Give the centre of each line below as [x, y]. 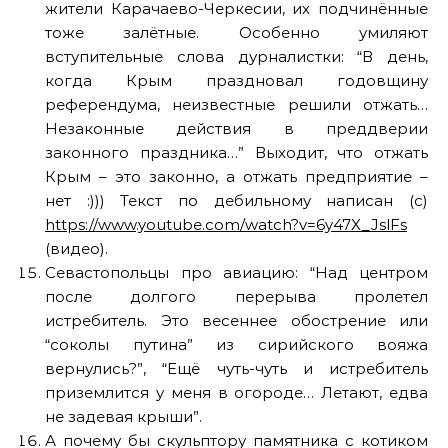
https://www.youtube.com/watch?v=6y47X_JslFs [226, 224]
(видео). [76, 248]
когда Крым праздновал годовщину [236, 80]
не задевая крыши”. [123, 416]
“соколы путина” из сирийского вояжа [236, 344]
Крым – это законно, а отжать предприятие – [236, 176]
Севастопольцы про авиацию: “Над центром [236, 272]
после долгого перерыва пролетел [236, 296]
